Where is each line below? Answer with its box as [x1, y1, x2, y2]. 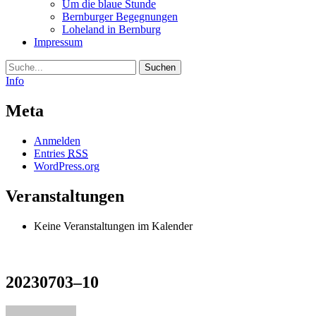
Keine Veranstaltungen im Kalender [34, 219, 193, 232]
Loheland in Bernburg [62, 23, 161, 35]
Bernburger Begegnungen [62, 11, 178, 23]
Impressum [34, 36, 83, 48]
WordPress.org [34, 159, 99, 172]
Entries [34, 147, 68, 159]
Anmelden [34, 134, 80, 147]
